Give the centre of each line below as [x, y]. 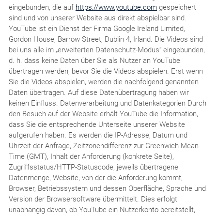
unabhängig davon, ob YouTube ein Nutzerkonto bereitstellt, [102, 209]
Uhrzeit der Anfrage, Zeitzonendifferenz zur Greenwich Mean [103, 146]
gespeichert [176, 7]
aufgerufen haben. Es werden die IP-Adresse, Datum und [98, 135]
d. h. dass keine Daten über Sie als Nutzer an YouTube [94, 60]
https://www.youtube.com [116, 7]
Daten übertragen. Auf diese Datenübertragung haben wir [99, 92]
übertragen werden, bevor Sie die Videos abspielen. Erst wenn [106, 71]
